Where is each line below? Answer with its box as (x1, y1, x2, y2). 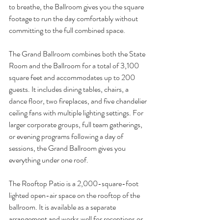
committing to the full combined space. (9, 24, 125, 36)
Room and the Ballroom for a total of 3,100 (9, 59, 140, 71)
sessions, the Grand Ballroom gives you (9, 142, 127, 154)
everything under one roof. (9, 154, 88, 165)
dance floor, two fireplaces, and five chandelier (9, 95, 148, 107)
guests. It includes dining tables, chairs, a (9, 83, 130, 95)
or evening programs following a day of (9, 130, 125, 142)
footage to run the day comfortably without (9, 12, 139, 24)
